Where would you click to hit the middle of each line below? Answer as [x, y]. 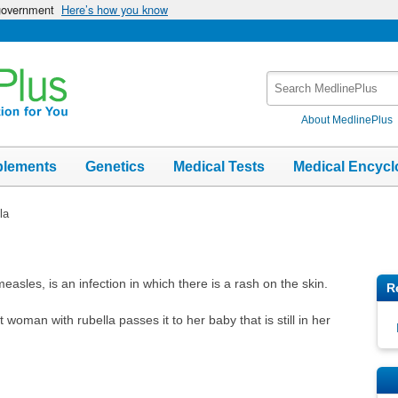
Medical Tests [219, 166]
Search [288, 80]
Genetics [115, 166]
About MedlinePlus [347, 119]
